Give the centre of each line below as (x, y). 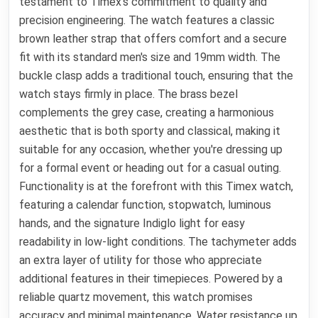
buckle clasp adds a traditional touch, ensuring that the (157, 76)
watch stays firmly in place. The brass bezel (129, 94)
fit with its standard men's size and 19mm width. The (150, 57)
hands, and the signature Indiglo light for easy (132, 224)
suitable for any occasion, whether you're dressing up (151, 150)
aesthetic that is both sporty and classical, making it (150, 131)
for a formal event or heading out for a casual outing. (150, 168)
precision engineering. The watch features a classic (147, 21)
